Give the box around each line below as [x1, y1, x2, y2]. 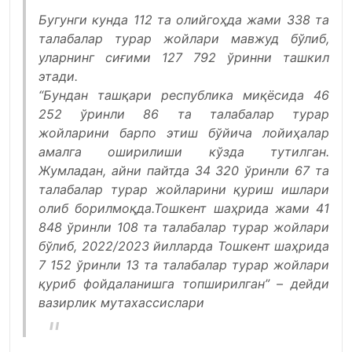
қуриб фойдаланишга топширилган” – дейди [38, 276, 329, 291]
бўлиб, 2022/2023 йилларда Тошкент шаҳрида [38, 238, 329, 254]
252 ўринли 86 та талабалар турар [38, 106, 329, 122]
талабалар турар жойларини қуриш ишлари [38, 181, 329, 197]
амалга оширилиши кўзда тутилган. [38, 144, 329, 159]
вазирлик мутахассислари [38, 295, 204, 310]
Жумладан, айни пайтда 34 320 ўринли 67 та [38, 163, 329, 178]
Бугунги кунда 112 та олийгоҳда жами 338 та [38, 12, 329, 27]
